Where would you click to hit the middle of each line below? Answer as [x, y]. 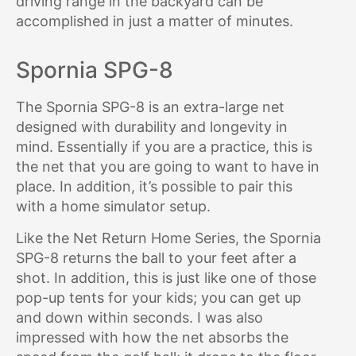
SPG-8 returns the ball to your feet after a [156, 258]
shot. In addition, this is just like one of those [166, 278]
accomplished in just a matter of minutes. [155, 21]
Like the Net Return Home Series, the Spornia [168, 238]
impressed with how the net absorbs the [152, 338]
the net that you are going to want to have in [168, 167]
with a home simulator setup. [113, 207]
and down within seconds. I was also [139, 318]
